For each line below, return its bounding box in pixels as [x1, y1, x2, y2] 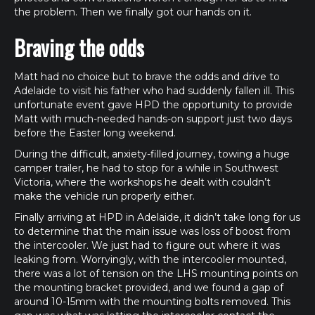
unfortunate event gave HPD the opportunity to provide [14, 98, 292, 111]
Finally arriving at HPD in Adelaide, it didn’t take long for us [14, 211, 300, 224]
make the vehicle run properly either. [14, 190, 195, 202]
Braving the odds [14, 32, 144, 63]
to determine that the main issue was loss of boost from [14, 225, 290, 238]
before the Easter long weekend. [14, 127, 176, 139]
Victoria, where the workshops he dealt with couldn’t [14, 176, 271, 188]
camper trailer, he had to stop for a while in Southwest [14, 162, 278, 174]
